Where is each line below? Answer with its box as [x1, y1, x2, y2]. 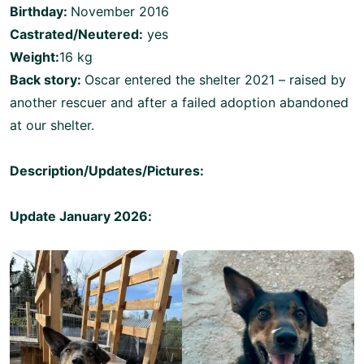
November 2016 [71, 2, 169, 19]
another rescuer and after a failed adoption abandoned [10, 93, 349, 110]
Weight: [10, 48, 59, 65]
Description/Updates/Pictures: [10, 162, 204, 179]
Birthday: [10, 2, 71, 19]
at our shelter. [10, 116, 94, 133]
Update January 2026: [10, 207, 152, 224]
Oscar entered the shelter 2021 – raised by [84, 71, 346, 88]
